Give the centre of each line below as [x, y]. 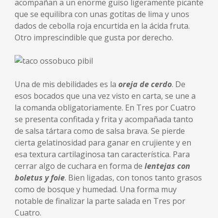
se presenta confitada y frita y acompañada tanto [104, 119]
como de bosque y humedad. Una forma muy [96, 189]
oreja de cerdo [145, 84]
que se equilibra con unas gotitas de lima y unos [102, 14]
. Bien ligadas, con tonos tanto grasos [133, 178]
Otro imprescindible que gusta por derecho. [94, 37]
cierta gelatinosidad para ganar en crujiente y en [103, 143]
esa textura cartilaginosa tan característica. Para [102, 154]
